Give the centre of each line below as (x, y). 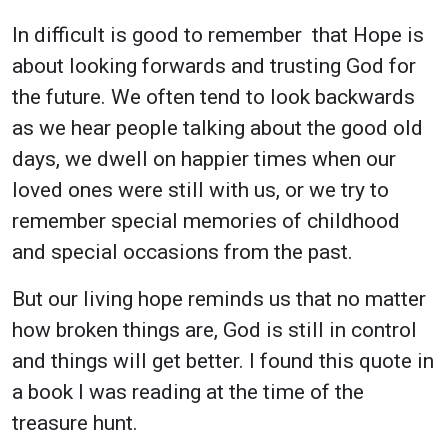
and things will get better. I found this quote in (223, 360)
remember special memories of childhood (206, 220)
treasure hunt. (75, 422)
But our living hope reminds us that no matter (219, 298)
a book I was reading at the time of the (188, 391)
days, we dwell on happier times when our (204, 158)
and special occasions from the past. (182, 251)
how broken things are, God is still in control (214, 329)
